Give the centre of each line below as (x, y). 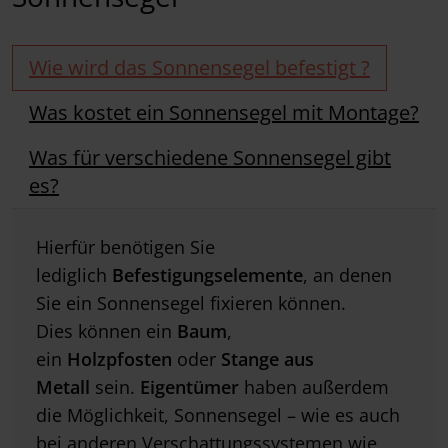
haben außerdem (314, 386)
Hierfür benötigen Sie (125, 246)
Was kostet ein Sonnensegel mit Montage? (224, 112)
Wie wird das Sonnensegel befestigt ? (199, 67)
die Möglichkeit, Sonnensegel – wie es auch (218, 414)
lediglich (74, 274)
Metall (63, 386)
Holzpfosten (119, 358)
